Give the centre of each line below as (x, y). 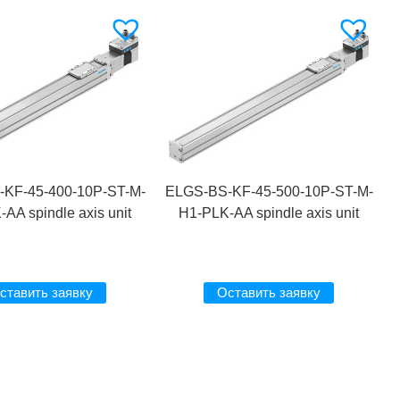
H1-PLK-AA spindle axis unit (269, 213)
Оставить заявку (269, 293)
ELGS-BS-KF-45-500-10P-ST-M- (269, 192)
